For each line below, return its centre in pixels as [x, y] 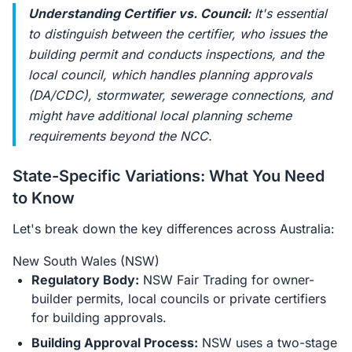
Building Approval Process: [115, 343]
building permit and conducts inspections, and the [176, 54]
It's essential [289, 13]
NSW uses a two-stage [268, 343]
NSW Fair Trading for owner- [227, 280]
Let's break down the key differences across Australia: [174, 229]
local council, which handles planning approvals [170, 75]
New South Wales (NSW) [86, 261]
